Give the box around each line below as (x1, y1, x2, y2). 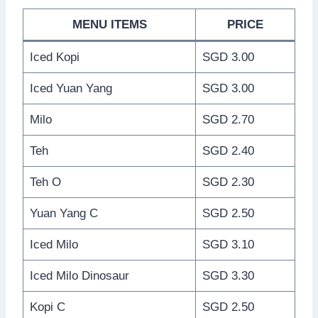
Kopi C (29, 300, 65, 314)
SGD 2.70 (202, 112, 254, 126)
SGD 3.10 (202, 237, 254, 251)
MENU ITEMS (72, 17, 147, 31)
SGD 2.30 (202, 175, 254, 189)
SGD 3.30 (202, 268, 254, 283)
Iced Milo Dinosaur (29, 268, 129, 283)
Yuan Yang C (29, 206, 98, 220)
